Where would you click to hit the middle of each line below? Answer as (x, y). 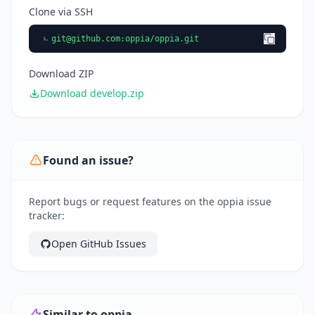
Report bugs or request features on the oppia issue (150, 202)
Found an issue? (88, 161)
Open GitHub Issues (99, 244)
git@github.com (86, 39)
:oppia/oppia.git (160, 39)
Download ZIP (61, 74)
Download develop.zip (92, 94)
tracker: (47, 216)
